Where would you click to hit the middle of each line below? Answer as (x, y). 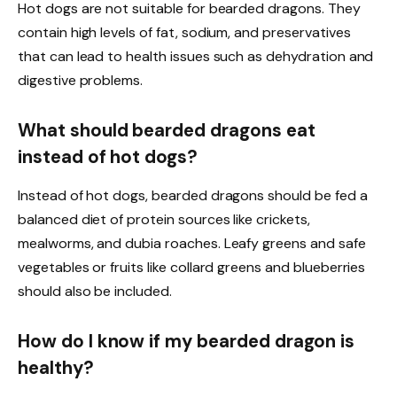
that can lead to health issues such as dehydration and (196, 57)
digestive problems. (81, 81)
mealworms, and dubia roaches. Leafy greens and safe (192, 244)
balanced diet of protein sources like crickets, (164, 220)
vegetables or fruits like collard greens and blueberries (192, 268)
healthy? (56, 368)
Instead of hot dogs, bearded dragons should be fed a (193, 196)
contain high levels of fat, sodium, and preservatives (184, 33)
